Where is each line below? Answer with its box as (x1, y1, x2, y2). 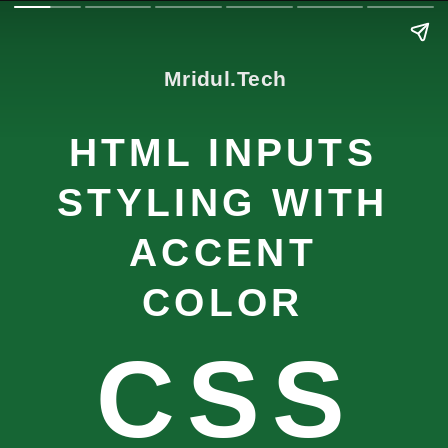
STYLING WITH (57, 181, 389, 225)
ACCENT (128, 231, 317, 275)
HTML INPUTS (68, 131, 378, 175)
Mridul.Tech (163, 66, 287, 90)
